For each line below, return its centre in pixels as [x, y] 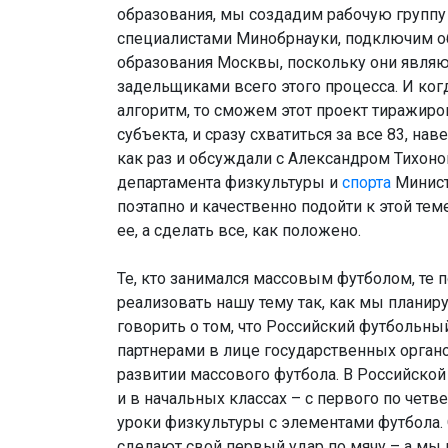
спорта [366, 183]
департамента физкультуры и [229, 183]
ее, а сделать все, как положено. [239, 231]
